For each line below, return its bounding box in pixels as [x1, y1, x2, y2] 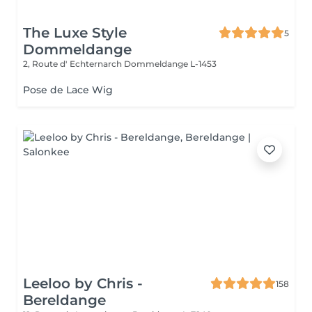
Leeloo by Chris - [23, 275, 143, 292]
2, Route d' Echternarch [23, 58, 124, 69]
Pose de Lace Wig [23, 84, 113, 96]
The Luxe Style [23, 24, 127, 41]
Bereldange [23, 292, 106, 309]
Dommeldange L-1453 [124, 58, 217, 69]
